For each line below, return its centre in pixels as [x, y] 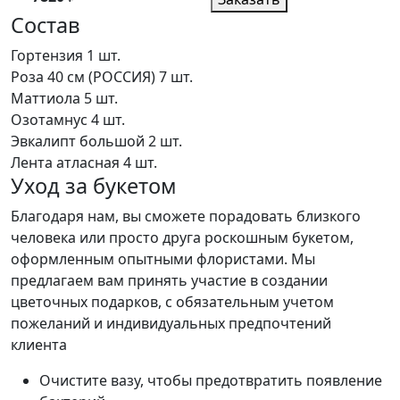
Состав [46, 25]
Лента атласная [67, 162]
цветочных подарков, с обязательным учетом [172, 301]
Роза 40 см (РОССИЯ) [85, 76]
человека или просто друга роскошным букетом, [182, 237]
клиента [39, 344]
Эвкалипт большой [79, 141]
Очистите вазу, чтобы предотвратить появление [211, 380]
